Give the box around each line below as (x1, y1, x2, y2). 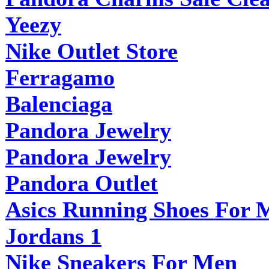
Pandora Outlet (5, 170, 158, 196)
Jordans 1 (5, 223, 101, 249)
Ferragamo (5, 64, 115, 90)
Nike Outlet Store (5, 38, 178, 64)
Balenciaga (5, 91, 112, 116)
